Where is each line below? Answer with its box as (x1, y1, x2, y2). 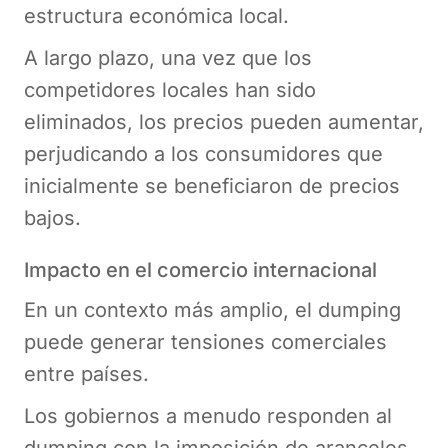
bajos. (24, 205, 81, 230)
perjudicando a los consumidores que (24, 141, 383, 166)
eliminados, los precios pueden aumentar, (24, 109, 424, 134)
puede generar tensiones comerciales (24, 329, 387, 354)
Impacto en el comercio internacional (24, 257, 377, 282)
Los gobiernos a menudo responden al (24, 403, 392, 428)
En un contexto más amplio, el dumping (24, 297, 401, 322)
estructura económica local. (24, 3, 295, 28)
